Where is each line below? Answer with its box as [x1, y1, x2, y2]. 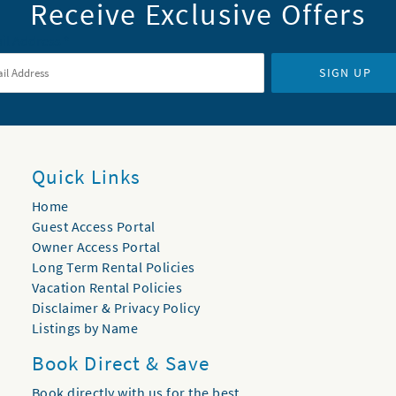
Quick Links [31, 164, 141, 190]
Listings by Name [31, 319, 139, 338]
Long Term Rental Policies [31, 258, 195, 277]
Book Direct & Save [31, 350, 210, 377]
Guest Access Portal [31, 217, 156, 236]
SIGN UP [319, 65, 372, 81]
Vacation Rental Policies [31, 278, 183, 297]
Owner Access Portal [31, 238, 161, 256]
